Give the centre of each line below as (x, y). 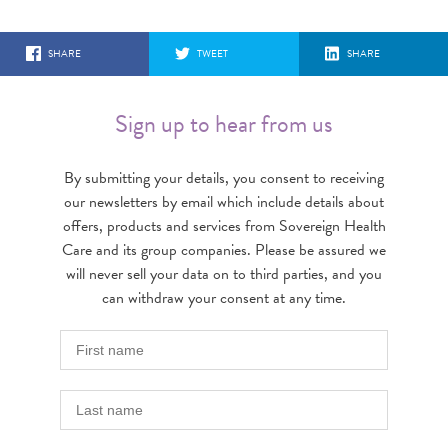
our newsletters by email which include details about (224, 202)
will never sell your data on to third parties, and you (224, 274)
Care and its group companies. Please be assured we (224, 250)
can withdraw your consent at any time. (224, 298)
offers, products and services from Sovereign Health (224, 226)
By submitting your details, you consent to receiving (224, 178)
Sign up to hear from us (224, 124)
